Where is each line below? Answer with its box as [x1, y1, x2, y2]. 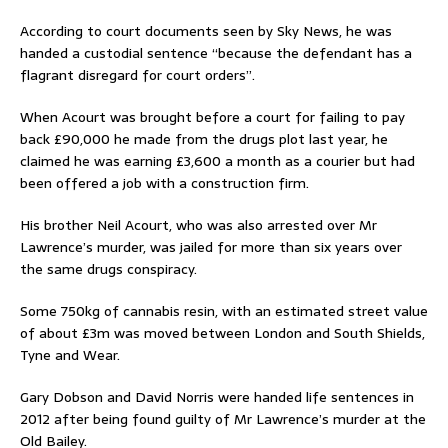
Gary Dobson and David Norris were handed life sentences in [20, 386, 414, 408]
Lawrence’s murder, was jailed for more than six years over [20, 236, 402, 258]
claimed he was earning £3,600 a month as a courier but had [20, 150, 415, 172]
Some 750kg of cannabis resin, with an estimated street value [20, 300, 428, 322]
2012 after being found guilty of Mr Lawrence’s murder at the [20, 408, 426, 430]
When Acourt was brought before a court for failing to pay [20, 106, 405, 128]
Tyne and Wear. [20, 344, 120, 366]
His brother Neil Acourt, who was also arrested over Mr [20, 214, 377, 236]
